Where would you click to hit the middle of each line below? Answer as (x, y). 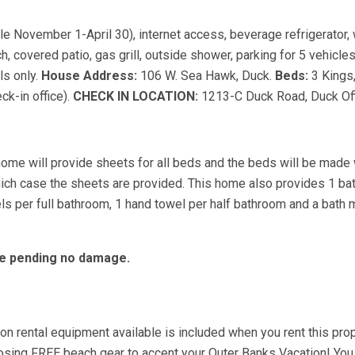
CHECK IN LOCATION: (137, 96)
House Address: (91, 76)
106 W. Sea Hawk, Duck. (208, 76)
